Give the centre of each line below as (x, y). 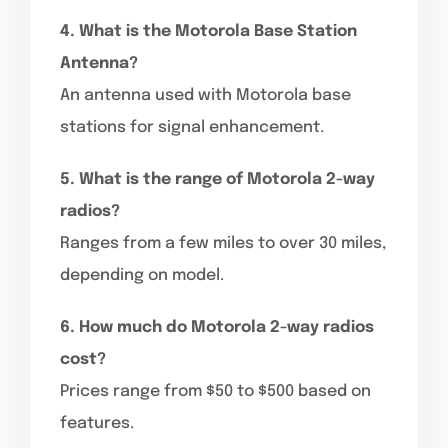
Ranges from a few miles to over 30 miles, (223, 243)
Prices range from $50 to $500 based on (215, 391)
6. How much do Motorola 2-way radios (217, 327)
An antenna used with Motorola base (205, 95)
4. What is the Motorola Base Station (208, 31)
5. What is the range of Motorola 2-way (217, 179)
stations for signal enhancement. (192, 127)
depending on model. (142, 275)
